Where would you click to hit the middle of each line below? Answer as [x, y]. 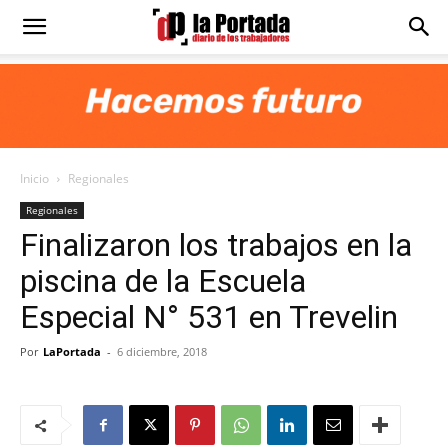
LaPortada [72, 351]
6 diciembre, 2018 [162, 351]
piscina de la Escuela [163, 281]
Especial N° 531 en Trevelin [209, 317]
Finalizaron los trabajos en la [216, 245]
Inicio [34, 178]
